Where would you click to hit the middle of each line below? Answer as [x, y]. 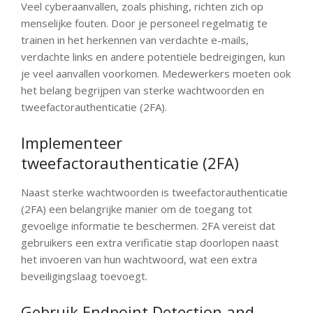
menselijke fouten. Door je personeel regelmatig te [144, 23]
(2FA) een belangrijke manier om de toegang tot [137, 209]
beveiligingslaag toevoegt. [84, 276]
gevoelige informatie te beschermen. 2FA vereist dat [148, 226]
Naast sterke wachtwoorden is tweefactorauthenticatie [154, 192]
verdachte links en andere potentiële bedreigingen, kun [153, 57]
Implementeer [72, 143]
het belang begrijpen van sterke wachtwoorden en [143, 90]
